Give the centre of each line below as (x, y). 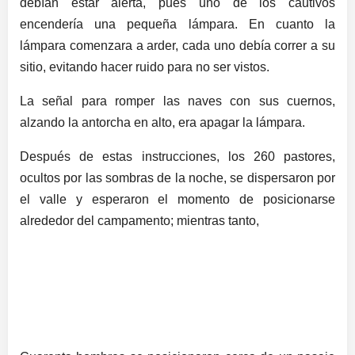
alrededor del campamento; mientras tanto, (139, 221)
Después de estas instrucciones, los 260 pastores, (177, 157)
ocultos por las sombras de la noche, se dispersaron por (177, 178)
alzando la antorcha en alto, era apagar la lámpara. (162, 123)
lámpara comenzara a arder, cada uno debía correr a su (177, 46)
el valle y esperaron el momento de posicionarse (177, 200)
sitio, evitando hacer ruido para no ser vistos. (145, 67)
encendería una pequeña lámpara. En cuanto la (177, 25)
